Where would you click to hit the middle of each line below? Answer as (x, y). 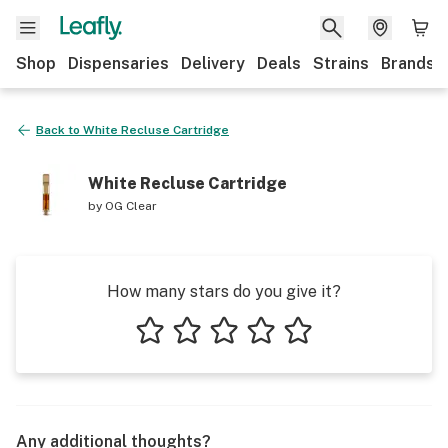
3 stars (231, 359)
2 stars (193, 359)
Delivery (213, 63)
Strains (341, 63)
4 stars (268, 359)
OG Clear (131, 206)
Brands (408, 63)
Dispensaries (118, 63)
